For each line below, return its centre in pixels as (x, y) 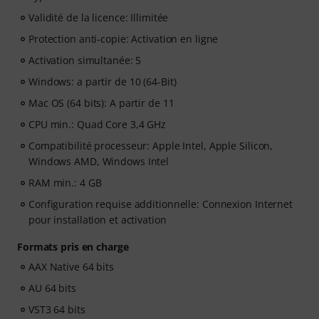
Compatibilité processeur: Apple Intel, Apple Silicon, (151, 146)
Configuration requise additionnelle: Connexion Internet (161, 204)
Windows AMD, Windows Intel (99, 161)
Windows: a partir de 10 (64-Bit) (103, 82)
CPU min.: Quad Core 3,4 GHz (98, 124)
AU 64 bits (52, 288)
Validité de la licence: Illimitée (99, 17)
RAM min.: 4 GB (65, 183)
